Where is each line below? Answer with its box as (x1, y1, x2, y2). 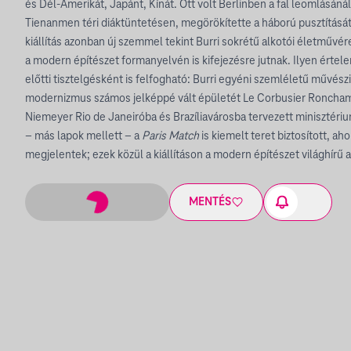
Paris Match (142, 130, 199, 143)
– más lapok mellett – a (25, 130, 142, 143)
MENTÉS (189, 196, 231, 208)
